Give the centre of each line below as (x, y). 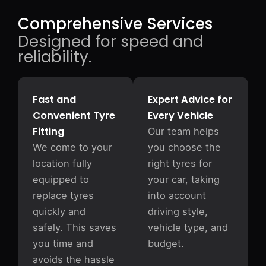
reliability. (55, 57)
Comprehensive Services (115, 24)
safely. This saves (75, 227)
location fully (62, 163)
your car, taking (184, 179)
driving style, (178, 211)
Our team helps (183, 131)
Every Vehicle (180, 115)
